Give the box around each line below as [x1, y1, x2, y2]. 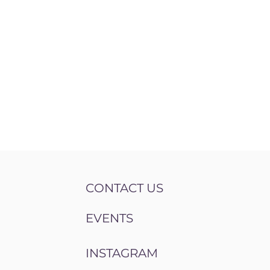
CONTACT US [86, 181, 164, 196]
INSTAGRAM [86, 246, 159, 261]
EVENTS [86, 211, 134, 226]
